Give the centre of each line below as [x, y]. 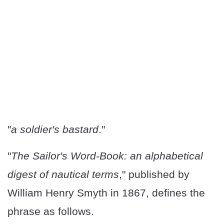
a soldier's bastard [55, 129]
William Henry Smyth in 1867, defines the [106, 193]
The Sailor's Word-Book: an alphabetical [107, 156]
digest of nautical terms [63, 174]
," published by [154, 174]
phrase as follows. [51, 211]
